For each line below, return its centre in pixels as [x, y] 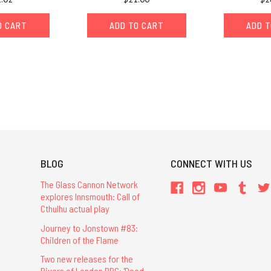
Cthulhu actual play [75, 209]
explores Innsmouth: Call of [90, 197]
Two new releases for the [87, 258]
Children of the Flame [79, 240]
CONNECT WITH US [212, 164]
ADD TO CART [136, 26]
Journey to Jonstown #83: [89, 227]
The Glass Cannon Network [89, 184]
